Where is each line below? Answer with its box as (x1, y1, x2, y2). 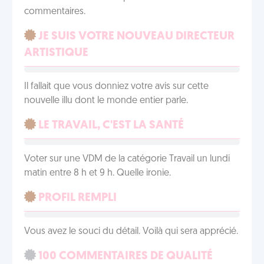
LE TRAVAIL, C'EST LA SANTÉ (36, 120, 184, 131)
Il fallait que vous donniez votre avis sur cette (24, 82, 209, 91)
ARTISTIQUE (24, 47, 88, 59)
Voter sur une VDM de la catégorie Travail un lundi (24, 154, 230, 164)
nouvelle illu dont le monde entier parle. (24, 96, 188, 105)
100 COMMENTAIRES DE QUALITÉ (36, 250, 213, 262)
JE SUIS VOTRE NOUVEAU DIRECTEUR (36, 31, 235, 42)
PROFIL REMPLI (36, 192, 117, 204)
